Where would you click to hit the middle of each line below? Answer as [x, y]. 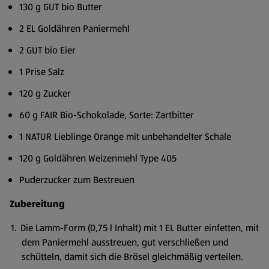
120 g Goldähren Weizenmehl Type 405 [98, 158]
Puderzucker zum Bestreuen [77, 180]
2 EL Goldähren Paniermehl [74, 29]
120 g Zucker [45, 93]
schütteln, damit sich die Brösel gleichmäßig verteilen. [132, 257]
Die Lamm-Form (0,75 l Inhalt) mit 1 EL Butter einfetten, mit [140, 228]
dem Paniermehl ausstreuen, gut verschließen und [125, 242]
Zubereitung [37, 204]
